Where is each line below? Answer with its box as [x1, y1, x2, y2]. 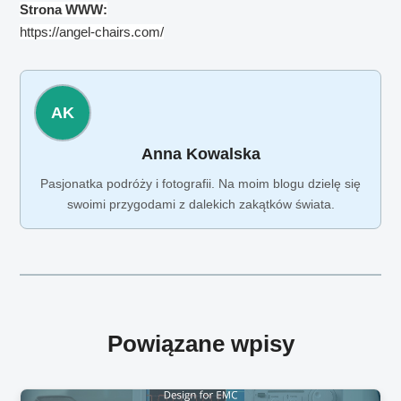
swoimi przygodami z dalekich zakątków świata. [66, 197, 335, 212]
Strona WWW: [20, 2, 108, 18]
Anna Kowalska [141, 145, 260, 164]
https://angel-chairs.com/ [20, 24, 165, 40]
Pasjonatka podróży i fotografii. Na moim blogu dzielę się [40, 176, 361, 192]
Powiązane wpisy [107, 330, 294, 356]
